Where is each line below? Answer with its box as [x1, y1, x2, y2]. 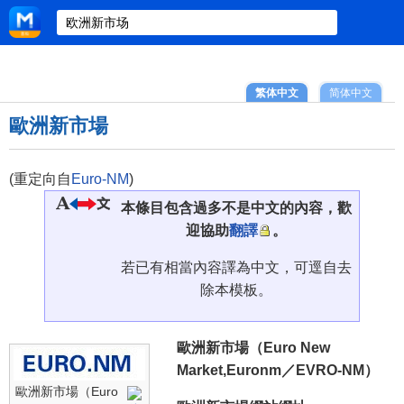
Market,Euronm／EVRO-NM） [177, 363, 380, 379]
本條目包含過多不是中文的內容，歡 [121, 200, 353, 216]
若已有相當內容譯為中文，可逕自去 [121, 260, 353, 276]
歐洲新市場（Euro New [177, 340, 331, 356]
